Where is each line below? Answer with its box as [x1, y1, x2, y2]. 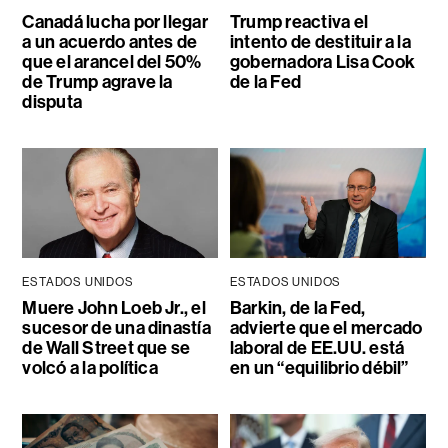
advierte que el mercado [229, 317, 423, 340]
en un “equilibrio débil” [229, 357, 409, 380]
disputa [22, 91, 83, 114]
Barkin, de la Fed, [229, 297, 366, 320]
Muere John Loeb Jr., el [22, 297, 206, 320]
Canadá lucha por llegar [22, 11, 208, 34]
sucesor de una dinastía [22, 317, 211, 340]
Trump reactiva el [229, 11, 369, 34]
